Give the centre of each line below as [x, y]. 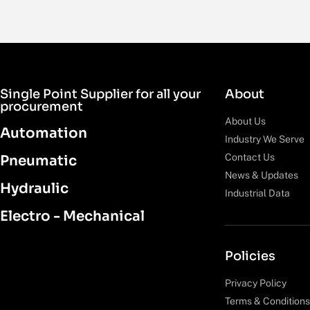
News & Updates [262, 175]
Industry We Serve [265, 139]
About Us [245, 121]
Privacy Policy [256, 283]
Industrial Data [257, 193]
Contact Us [250, 157]
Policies [250, 256]
